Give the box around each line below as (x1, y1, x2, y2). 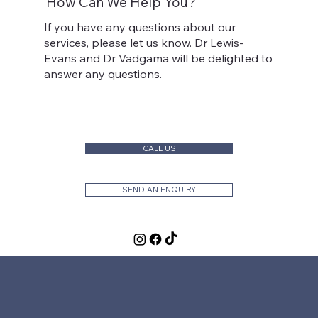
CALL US (142, 143, 176, 153)
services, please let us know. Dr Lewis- (44, 35, 244, 50)
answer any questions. (44, 66, 163, 81)
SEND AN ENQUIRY (122, 184, 197, 194)
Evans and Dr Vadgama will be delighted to (44, 50, 273, 65)
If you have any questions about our (44, 19, 236, 34)
